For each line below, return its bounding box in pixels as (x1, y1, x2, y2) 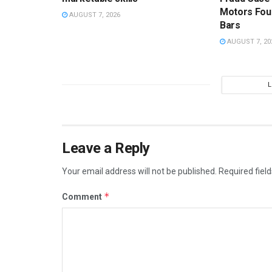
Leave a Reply (62, 139, 150, 157)
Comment (62, 191, 104, 202)
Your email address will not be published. (62, 166, 217, 176)
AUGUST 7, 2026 (67, 10, 120, 19)
